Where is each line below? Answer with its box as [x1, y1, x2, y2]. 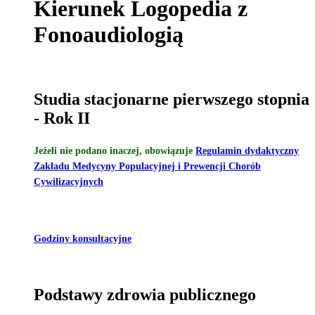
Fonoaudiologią [34, 22, 184, 48]
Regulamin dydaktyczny [195, 145, 299, 156]
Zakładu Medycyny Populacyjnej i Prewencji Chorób [34, 160, 261, 172]
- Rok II [34, 108, 90, 127]
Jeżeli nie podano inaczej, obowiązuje [34, 145, 195, 156]
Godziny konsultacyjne [34, 233, 131, 244]
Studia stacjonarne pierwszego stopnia [34, 89, 309, 108]
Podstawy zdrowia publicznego [34, 285, 256, 304]
